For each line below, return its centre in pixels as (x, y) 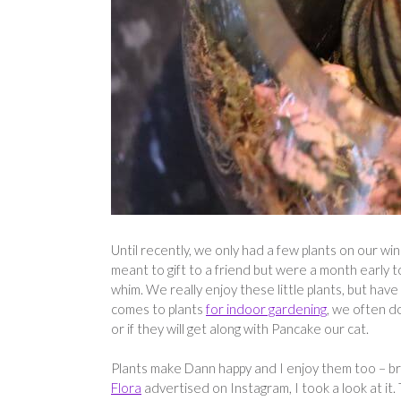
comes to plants (158, 308)
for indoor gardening (266, 308)
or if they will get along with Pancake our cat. (240, 328)
